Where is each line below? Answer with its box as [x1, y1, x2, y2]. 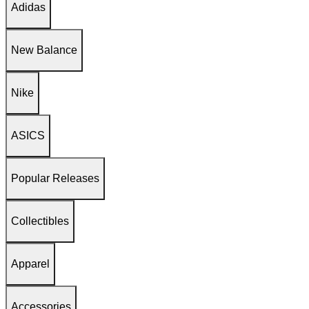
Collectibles [11, 215, 69, 227]
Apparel [11, 257, 50, 270]
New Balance [11, 43, 77, 56]
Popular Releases [11, 172, 99, 184]
